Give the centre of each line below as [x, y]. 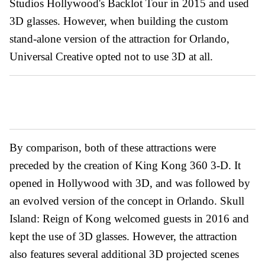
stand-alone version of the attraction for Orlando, [119, 38]
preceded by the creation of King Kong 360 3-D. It [125, 165]
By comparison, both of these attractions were [113, 147]
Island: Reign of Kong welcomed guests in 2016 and [129, 218]
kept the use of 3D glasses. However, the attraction [123, 236]
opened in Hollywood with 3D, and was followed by [130, 183]
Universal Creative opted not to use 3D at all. [111, 56]
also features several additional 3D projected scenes [124, 254]
